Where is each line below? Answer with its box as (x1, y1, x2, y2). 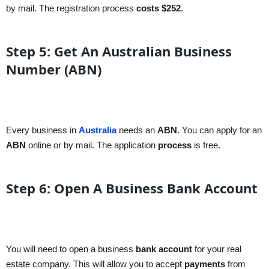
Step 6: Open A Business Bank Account (6, 179, 258, 198)
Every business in (6, 125, 79, 136)
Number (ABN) (6, 60, 101, 79)
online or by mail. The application (26, 140, 158, 151)
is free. (192, 140, 220, 151)
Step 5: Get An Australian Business (6, 42, 232, 61)
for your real (192, 244, 241, 255)
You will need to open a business (6, 244, 136, 255)
